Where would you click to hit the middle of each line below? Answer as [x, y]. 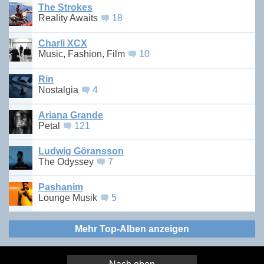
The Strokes [65, 8]
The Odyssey [67, 162]
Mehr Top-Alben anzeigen [132, 229]
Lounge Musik [69, 198]
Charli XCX [63, 44]
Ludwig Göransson [81, 151]
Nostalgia [60, 90]
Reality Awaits [69, 18]
